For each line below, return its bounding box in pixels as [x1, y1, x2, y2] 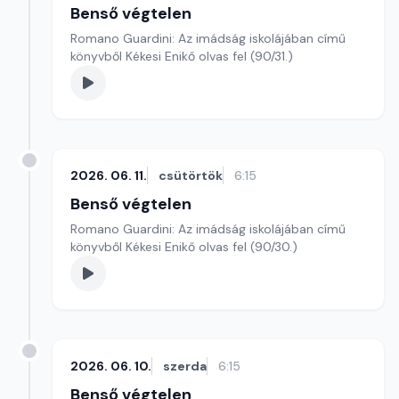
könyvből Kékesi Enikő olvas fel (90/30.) [70, 239, 297, 255]
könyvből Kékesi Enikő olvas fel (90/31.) [70, 48, 293, 64]
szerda [163, 358, 207, 374]
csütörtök [159, 167, 223, 183]
